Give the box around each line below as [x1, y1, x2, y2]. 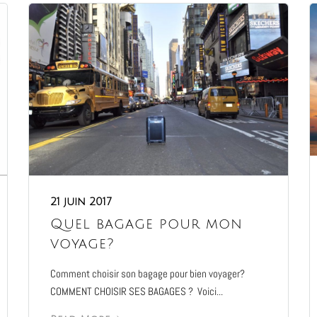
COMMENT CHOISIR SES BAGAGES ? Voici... [50, 284, 223, 298]
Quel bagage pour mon [50, 216, 243, 232]
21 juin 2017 [50, 195, 112, 207]
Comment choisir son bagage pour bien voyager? [50, 266, 245, 280]
